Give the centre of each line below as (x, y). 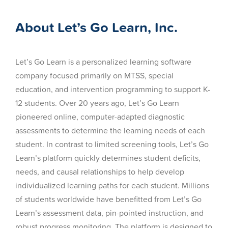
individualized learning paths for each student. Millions (112, 185)
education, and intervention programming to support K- (112, 89)
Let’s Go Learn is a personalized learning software (103, 61)
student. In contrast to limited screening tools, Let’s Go (112, 144)
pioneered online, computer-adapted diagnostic (100, 116)
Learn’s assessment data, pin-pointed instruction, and (109, 212)
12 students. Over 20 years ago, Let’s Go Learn (97, 103)
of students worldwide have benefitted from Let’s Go (108, 199)
